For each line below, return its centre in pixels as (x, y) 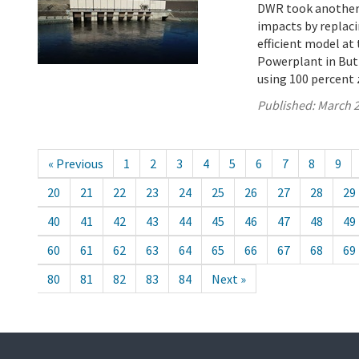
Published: (288, 105)
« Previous (76, 164)
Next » (229, 279)
